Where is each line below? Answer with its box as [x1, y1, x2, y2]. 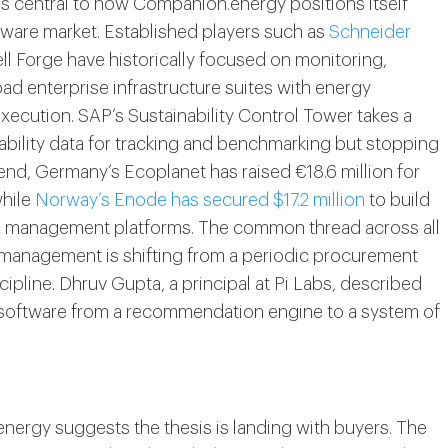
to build [365, 190, 430, 209]
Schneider [329, 22, 411, 41]
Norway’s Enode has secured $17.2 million [35, 190, 365, 209]
